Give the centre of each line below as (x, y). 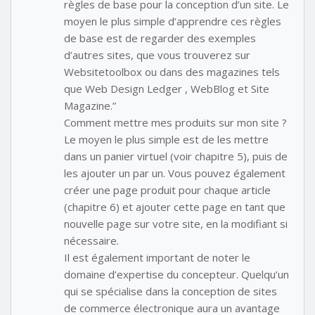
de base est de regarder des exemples (160, 38)
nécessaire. (91, 240)
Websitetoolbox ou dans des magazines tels (172, 71)
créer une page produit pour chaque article (167, 189)
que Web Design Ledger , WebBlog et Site (167, 88)
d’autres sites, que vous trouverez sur (157, 54)
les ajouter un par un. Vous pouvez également (175, 173)
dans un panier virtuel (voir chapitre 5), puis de (176, 156)
